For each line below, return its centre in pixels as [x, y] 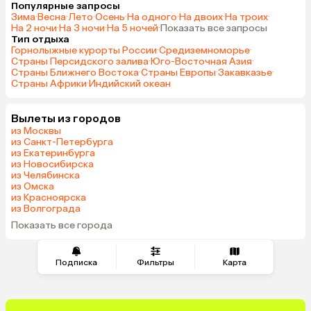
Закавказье [245, 72]
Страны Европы [178, 72]
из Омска [33, 186]
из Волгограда [46, 208]
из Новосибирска [52, 164]
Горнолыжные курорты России [84, 50]
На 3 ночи [82, 28]
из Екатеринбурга [53, 153]
